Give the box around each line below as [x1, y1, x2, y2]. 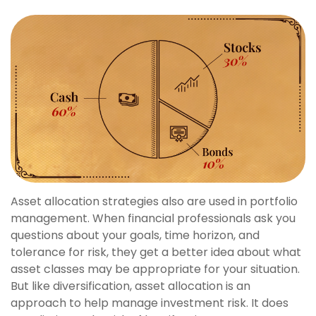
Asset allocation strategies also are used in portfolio [11, 193, 298, 210]
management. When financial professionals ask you [11, 210, 296, 227]
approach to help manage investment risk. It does [11, 295, 288, 312]
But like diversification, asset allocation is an [11, 278, 250, 295]
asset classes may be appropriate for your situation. [11, 261, 300, 278]
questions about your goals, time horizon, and [11, 227, 260, 244]
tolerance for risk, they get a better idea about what [11, 244, 301, 261]
